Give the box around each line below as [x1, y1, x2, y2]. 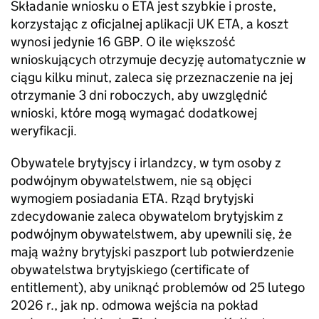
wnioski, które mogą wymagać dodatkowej [11, 105, 257, 121]
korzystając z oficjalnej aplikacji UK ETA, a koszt [11, 16, 288, 32]
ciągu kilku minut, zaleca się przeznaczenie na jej [11, 69, 293, 85]
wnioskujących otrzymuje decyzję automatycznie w [11, 51, 306, 68]
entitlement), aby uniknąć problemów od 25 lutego [11, 279, 305, 296]
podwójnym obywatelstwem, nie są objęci [11, 172, 251, 189]
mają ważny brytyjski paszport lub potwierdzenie [11, 244, 294, 260]
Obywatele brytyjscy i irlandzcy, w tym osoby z [11, 155, 281, 171]
